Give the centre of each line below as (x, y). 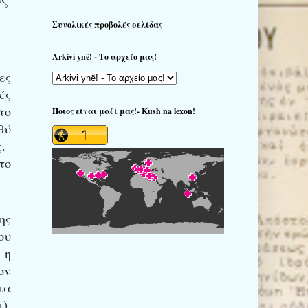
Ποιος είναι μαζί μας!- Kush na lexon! (124, 111)
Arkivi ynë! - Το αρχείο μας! (104, 56)
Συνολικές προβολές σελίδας (107, 24)
